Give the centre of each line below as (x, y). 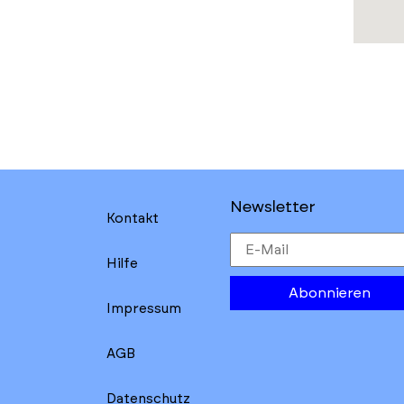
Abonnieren (330, 293)
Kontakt (133, 219)
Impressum (144, 309)
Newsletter (272, 207)
